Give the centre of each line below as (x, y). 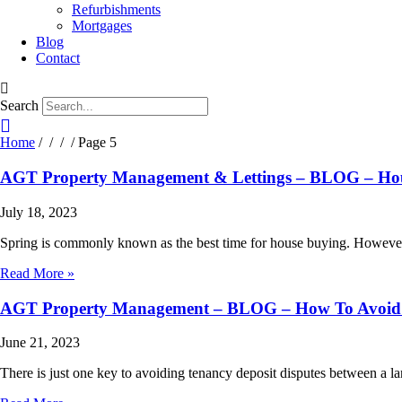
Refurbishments (116, 10)
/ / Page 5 (87, 143)
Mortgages (102, 26)
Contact (58, 58)
